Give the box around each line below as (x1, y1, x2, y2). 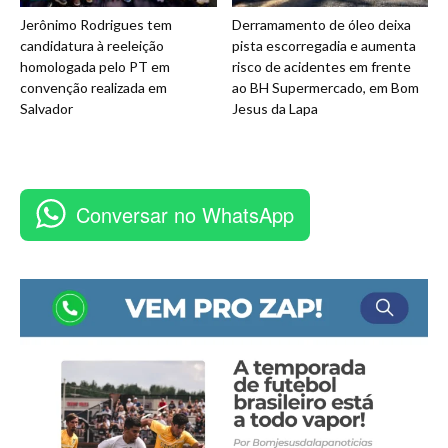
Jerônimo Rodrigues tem (20, 15, 172, 33)
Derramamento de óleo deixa (231, 15, 411, 33)
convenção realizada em (20, 78, 167, 96)
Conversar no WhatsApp (76, 199, 294, 229)
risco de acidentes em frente (231, 57, 411, 75)
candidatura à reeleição (20, 36, 164, 54)
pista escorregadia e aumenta (231, 36, 416, 54)
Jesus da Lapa (231, 99, 318, 117)
